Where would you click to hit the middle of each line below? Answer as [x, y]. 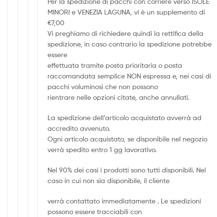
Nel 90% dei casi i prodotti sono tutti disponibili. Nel [127, 170]
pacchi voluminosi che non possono [103, 87]
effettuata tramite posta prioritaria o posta [115, 65]
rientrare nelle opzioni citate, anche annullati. [119, 97]
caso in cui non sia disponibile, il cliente [109, 180]
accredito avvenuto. [79, 128]
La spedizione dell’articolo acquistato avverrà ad [125, 117]
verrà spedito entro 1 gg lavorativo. [102, 149]
